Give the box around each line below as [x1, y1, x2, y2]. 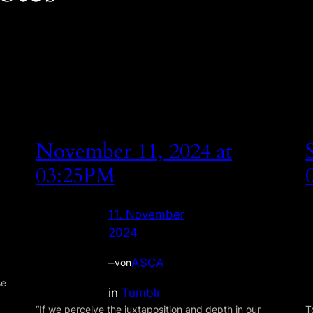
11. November [108, 208, 184, 222]
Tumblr [121, 285, 161, 300]
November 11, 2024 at [35, 137, 232, 166]
